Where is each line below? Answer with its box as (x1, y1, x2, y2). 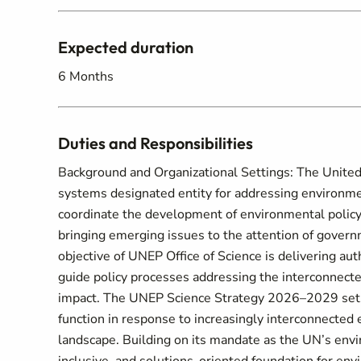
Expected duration (58, 37, 193, 57)
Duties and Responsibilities (58, 133, 253, 153)
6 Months (58, 68, 114, 85)
